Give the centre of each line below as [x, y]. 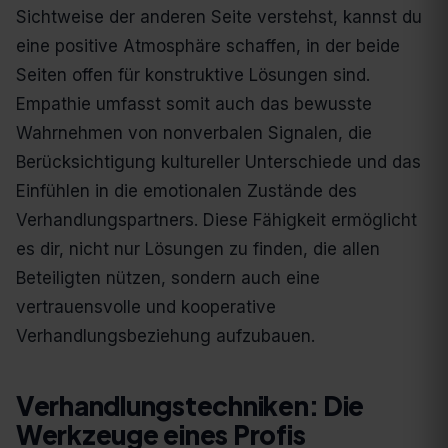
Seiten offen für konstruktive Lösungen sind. [193, 75]
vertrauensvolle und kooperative [146, 307]
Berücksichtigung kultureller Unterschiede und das [218, 162]
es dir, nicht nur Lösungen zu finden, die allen [198, 249]
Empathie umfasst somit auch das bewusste [194, 104]
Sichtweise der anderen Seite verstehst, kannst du [219, 17]
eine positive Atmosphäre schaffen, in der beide [208, 46]
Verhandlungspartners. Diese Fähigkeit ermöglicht [216, 220]
